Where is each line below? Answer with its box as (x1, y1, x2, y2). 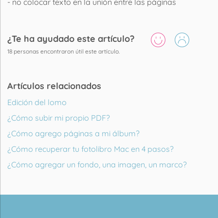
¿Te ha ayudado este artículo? (7, 33, 134, 44)
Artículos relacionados (7, 80, 101, 91)
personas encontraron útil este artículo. (12, 47, 120, 55)
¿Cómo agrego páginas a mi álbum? (7, 128, 140, 138)
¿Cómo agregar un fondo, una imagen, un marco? (7, 159, 187, 169)
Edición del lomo (7, 97, 67, 107)
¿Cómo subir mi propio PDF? (7, 112, 110, 123)
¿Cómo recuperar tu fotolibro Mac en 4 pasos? (7, 144, 174, 154)
